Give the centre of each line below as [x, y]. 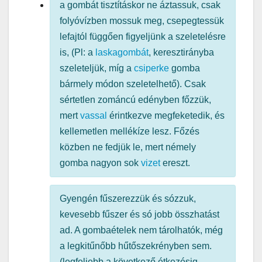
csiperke [151, 68]
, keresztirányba [181, 53]
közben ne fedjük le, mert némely [128, 147]
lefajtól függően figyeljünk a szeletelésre [143, 37]
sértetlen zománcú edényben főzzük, [135, 100]
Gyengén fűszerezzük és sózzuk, [128, 199]
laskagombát [122, 53]
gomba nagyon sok [100, 163]
